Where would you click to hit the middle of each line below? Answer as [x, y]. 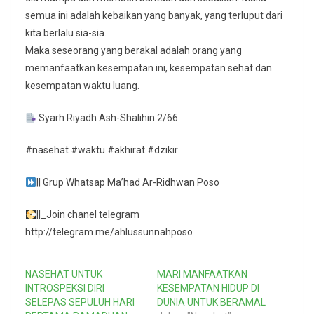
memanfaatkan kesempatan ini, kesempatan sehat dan [149, 68]
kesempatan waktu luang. [82, 86]
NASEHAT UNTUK [64, 274]
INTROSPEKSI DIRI [65, 288]
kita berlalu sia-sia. [66, 33]
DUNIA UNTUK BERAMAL [211, 302]
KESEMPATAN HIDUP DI [208, 288]
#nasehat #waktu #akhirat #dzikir [102, 150]
